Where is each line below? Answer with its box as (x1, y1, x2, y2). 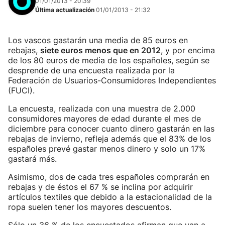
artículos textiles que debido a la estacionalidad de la (8, 192, 212, 202)
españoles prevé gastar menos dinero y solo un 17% (8, 144, 205, 154)
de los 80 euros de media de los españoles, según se (8, 55, 209, 65)
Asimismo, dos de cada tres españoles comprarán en (8, 172, 209, 182)
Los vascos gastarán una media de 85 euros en (8, 35, 188, 45)
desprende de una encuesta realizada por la (8, 65, 175, 75)
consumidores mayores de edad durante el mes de (8, 114, 201, 124)
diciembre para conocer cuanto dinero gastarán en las (8, 124, 214, 134)
